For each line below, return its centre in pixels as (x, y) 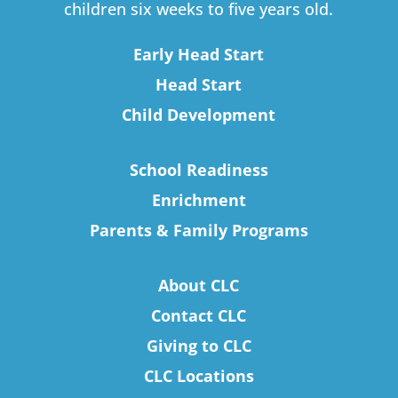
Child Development (199, 114)
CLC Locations (199, 375)
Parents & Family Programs (199, 230)
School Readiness (199, 169)
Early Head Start (199, 54)
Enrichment (199, 199)
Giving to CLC (199, 345)
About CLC (199, 285)
